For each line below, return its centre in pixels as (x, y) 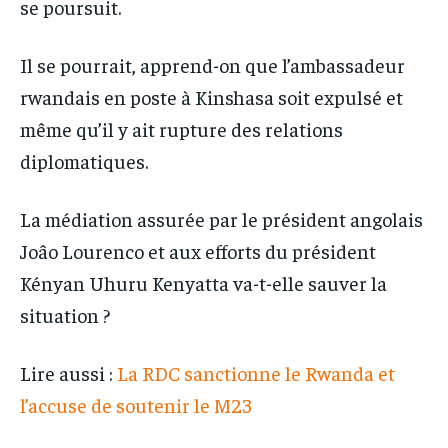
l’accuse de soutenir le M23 (136, 404)
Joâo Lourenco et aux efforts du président (198, 250)
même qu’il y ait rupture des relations (181, 128)
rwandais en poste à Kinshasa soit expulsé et (211, 96)
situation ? (65, 314)
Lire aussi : (68, 372)
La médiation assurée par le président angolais (221, 218)
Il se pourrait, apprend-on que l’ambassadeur (212, 64)
